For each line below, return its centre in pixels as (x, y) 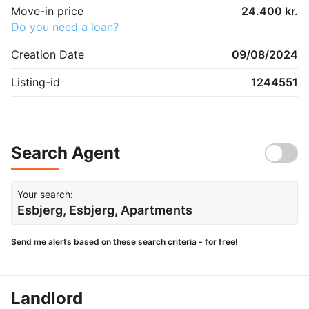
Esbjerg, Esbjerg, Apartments (105, 210)
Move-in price (47, 11)
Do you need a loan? (65, 27)
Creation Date (48, 54)
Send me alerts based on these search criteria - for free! (124, 241)
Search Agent (66, 152)
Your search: (45, 194)
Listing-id (36, 82)
